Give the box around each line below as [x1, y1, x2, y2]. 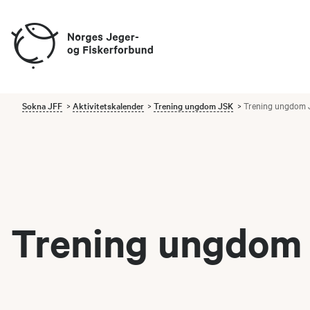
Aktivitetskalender [72, 99, 144, 111]
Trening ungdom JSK [154, 99, 234, 111]
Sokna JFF [22, 99, 62, 111]
